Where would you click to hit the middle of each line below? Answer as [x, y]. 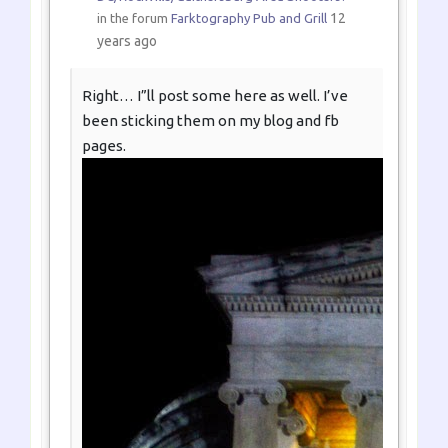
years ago [126, 40]
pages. [104, 145]
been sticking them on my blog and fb [210, 120]
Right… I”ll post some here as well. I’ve [215, 95]
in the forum [133, 17]
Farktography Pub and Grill [248, 17]
